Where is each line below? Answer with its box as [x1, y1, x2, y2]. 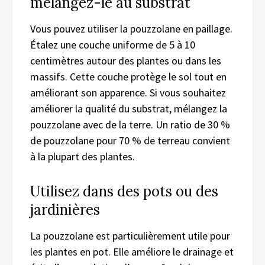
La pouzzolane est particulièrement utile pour [30, 228, 230, 243]
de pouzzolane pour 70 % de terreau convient [30, 133, 230, 147]
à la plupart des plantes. [30, 149, 135, 163]
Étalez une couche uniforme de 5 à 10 [30, 37, 195, 51]
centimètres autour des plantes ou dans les [30, 53, 221, 67]
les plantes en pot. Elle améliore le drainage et [30, 244, 234, 258]
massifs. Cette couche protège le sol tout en [30, 69, 227, 83]
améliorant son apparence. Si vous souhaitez [30, 85, 226, 99]
